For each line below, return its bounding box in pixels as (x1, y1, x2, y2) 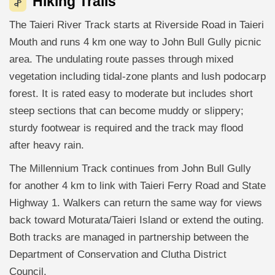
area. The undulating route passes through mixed (9, 53, 233, 65)
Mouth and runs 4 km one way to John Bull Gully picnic (9, 36, 261, 48)
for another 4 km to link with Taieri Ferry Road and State (9, 180, 266, 192)
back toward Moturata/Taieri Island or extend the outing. (9, 214, 264, 226)
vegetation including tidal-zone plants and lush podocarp (9, 71, 266, 82)
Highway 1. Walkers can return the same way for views (9, 197, 262, 209)
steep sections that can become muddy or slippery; (9, 105, 244, 117)
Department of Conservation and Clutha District (9, 249, 227, 260)
